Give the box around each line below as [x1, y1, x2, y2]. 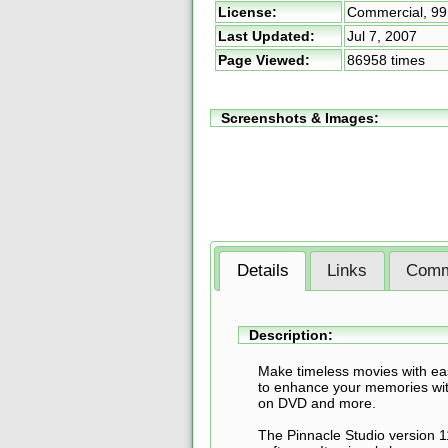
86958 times [347, 52, 425, 68]
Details [236, 261, 289, 281]
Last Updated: [218, 28, 315, 44]
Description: [248, 327, 333, 344]
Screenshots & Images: [221, 109, 379, 126]
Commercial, [347, 4, 431, 20]
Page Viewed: [218, 52, 310, 68]
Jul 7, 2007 [347, 28, 417, 44]
